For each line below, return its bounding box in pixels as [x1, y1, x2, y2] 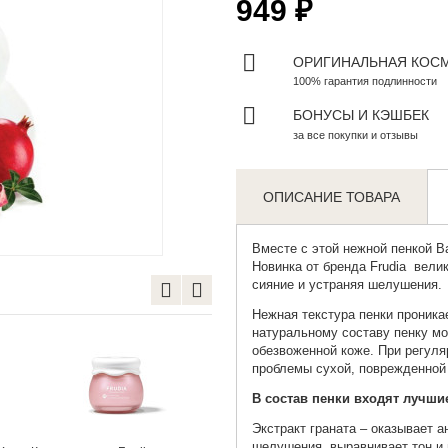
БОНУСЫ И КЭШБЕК [292, 107, 429, 124]
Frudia [365, 259, 410, 275]
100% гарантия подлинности [292, 75, 437, 88]
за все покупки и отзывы [292, 129, 418, 142]
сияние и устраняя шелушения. [251, 277, 442, 293]
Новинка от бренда [251, 259, 366, 275]
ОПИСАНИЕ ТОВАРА [263, 189, 401, 206]
